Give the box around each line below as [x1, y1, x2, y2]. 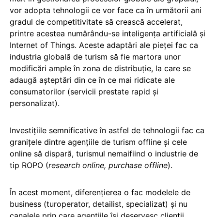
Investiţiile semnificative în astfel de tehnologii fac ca [10, 125, 204, 135]
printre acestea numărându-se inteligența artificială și [10, 28, 205, 38]
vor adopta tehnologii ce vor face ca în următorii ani [10, 5, 201, 15]
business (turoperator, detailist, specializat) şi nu [10, 199, 187, 209]
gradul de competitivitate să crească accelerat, [10, 16, 183, 27]
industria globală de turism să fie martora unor [10, 51, 181, 62]
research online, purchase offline [48, 160, 168, 170]
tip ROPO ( [10, 160, 48, 170]
